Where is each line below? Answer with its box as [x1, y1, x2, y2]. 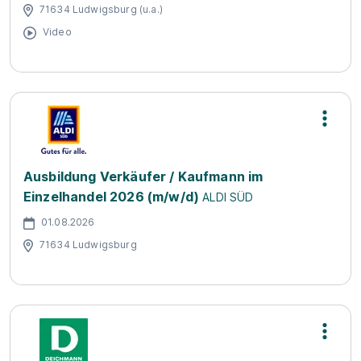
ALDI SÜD [202, 190, 254, 204]
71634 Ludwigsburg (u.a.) [39, 2, 163, 15]
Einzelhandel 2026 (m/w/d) [23, 189, 200, 205]
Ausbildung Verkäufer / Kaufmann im [23, 168, 263, 185]
